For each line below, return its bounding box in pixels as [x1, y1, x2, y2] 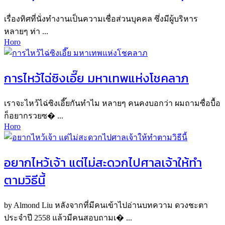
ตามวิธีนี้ [4, 171, 45, 189]
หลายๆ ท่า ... [4, 27, 48, 36]
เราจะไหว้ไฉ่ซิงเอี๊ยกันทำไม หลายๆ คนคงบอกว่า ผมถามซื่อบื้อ [4, 98, 220, 107]
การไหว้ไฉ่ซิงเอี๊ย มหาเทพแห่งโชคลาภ [4, 69, 189, 87]
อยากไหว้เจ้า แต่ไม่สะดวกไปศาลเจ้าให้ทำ [4, 153, 202, 171]
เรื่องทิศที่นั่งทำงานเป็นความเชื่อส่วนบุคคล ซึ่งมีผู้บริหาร [4, 14, 198, 23]
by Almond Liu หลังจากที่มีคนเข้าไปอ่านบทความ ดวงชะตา [4, 200, 208, 209]
